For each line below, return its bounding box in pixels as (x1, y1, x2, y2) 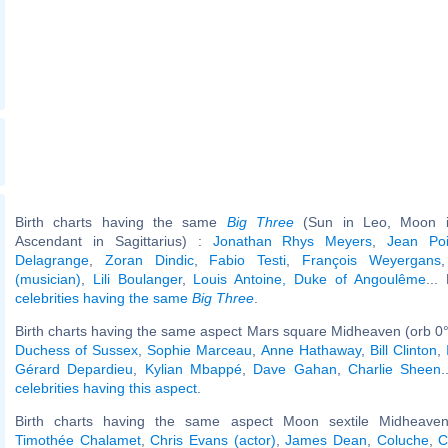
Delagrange (15, 251, 89, 268)
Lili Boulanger (92, 270, 182, 287)
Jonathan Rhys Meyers (212, 232, 373, 249)
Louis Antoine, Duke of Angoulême (193, 270, 426, 287)
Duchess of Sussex (15, 341, 139, 358)
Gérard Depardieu (15, 360, 134, 377)
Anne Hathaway (260, 341, 361, 358)
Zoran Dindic (104, 251, 194, 268)
